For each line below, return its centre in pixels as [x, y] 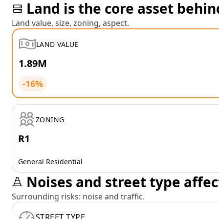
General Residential [50, 162]
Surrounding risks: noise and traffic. [78, 197]
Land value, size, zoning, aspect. [70, 23]
